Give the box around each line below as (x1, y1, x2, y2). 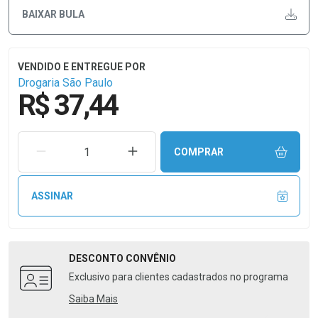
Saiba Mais (69, 293, 118, 305)
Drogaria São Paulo (18, 76, 113, 89)
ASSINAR (31, 190, 73, 202)
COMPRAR (173, 146, 224, 158)
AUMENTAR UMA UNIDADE (136, 145, 262, 157)
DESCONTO (69, 253, 126, 264)
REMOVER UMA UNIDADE (45, 145, 163, 157)
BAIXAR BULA (21, 8, 84, 20)
